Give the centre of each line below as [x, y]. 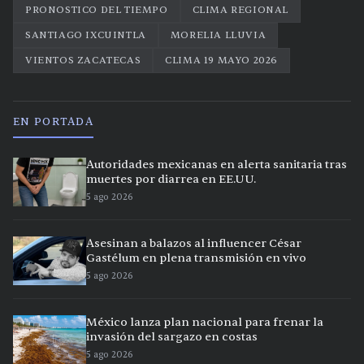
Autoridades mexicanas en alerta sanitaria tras [217, 165]
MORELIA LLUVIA [218, 35]
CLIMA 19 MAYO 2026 [222, 61]
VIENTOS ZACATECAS [83, 61]
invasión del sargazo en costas [172, 337]
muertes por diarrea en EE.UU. [171, 180]
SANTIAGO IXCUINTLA [86, 35]
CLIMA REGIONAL [240, 10]
